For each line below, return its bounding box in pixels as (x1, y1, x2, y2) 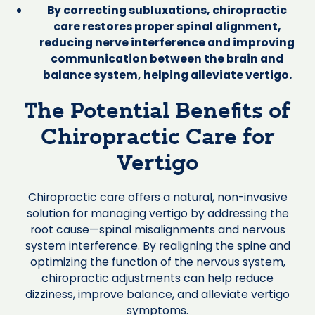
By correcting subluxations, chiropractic (47, 2, 288, 19)
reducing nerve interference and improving (39, 34, 295, 51)
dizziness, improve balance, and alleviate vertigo (25, 285, 290, 302)
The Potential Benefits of (24, 101, 291, 124)
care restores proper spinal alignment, (53, 18, 281, 35)
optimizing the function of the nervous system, (30, 253, 285, 270)
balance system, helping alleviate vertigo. (42, 67, 292, 84)
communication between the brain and (51, 51, 284, 67)
